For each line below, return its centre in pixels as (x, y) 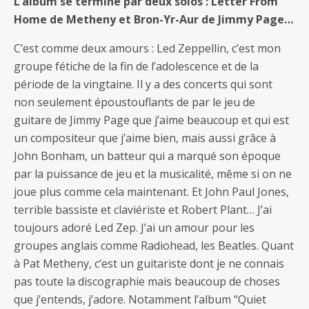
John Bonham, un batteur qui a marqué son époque (147, 156)
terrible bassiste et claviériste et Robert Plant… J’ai (143, 209)
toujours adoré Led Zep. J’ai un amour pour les (134, 227)
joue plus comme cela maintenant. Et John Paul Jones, (151, 191)
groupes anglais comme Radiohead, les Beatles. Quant (154, 245)
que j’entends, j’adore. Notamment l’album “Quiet (140, 299)
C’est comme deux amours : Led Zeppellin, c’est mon (147, 48)
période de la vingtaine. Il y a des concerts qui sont (143, 84)
